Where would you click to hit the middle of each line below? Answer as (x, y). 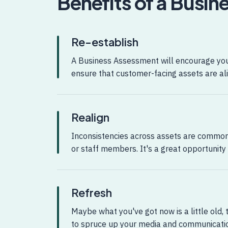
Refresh (92, 193)
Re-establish (105, 42)
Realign (90, 118)
